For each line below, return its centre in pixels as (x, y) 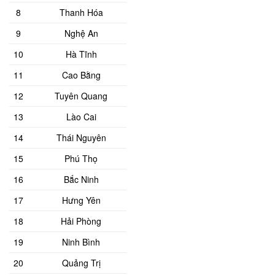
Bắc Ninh (81, 179)
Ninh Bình (81, 242)
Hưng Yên (81, 200)
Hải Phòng (81, 221)
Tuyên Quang (81, 95)
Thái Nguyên (81, 137)
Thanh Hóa (81, 12)
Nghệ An (81, 33)
